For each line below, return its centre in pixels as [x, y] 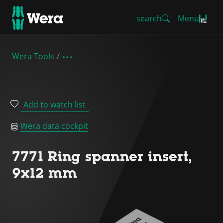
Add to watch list [55, 105]
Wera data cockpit [54, 126]
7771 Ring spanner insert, [102, 156]
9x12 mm [45, 173]
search [149, 18]
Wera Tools [33, 56]
